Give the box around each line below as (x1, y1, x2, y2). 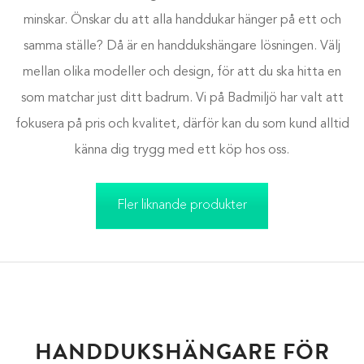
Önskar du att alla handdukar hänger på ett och (70, 14, 341, 27)
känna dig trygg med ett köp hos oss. (75, 144, 289, 157)
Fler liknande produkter (117, 199, 247, 212)
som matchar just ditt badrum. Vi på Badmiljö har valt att (20, 92, 344, 105)
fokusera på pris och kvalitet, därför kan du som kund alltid (15, 118, 349, 131)
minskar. (23, 14, 71, 27)
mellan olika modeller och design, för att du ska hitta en (23, 66, 341, 79)
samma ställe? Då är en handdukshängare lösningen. (24, 40, 320, 53)
